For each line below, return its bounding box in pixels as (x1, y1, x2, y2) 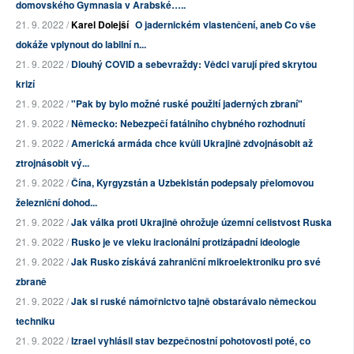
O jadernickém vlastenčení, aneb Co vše (135, 17, 316, 32)
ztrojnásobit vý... (16, 156, 89, 171)
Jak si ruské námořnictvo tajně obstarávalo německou (71, 294, 316, 309)
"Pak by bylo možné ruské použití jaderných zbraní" (71, 96, 303, 111)
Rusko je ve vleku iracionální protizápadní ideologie (71, 235, 300, 250)
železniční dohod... (16, 195, 97, 210)
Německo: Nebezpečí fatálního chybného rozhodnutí (71, 116, 305, 131)
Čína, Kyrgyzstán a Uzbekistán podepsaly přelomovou (71, 175, 314, 190)
